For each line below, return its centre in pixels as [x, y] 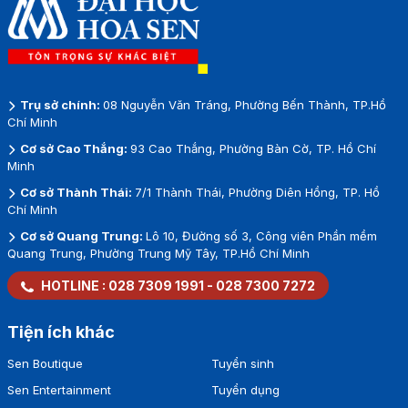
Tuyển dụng [245, 389]
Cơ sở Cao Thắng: [73, 148]
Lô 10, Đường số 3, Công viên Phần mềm [261, 235]
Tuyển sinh [242, 363]
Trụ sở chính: [60, 104]
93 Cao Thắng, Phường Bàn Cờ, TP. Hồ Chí [253, 148]
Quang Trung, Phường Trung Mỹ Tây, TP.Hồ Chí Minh [158, 253]
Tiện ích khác [61, 331]
